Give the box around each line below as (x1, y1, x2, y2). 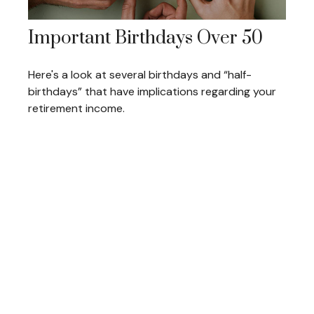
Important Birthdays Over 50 (28, 27, 263, 50)
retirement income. (28, 101, 125, 116)
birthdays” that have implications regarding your (28, 84, 276, 99)
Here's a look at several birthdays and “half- (28, 67, 252, 82)
